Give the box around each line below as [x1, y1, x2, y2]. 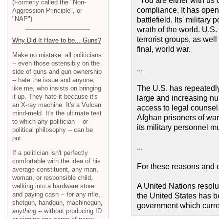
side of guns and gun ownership [12, 68, 102, 76]
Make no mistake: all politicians [12, 51, 102, 59]
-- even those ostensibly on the [12, 60, 100, 67]
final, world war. [137, 45, 191, 54]
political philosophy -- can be [12, 126, 93, 134]
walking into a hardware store [12, 182, 94, 190]
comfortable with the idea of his [12, 157, 101, 165]
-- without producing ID [36, 207, 102, 215]
